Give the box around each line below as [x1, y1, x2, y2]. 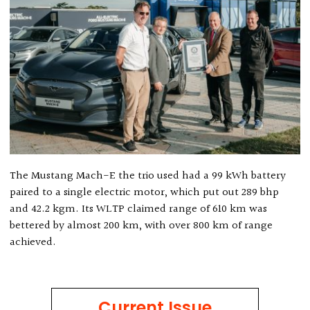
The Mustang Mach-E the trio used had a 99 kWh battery [10, 167, 286, 185]
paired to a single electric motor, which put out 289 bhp [10, 184, 280, 202]
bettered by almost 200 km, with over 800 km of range [10, 217, 273, 235]
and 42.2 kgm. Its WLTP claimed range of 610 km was [10, 201, 268, 219]
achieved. [10, 234, 57, 252]
